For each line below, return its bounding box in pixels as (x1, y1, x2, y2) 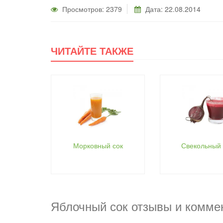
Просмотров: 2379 (60, 4, 122, 14)
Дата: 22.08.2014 (143, 4, 201, 14)
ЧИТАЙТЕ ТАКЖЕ (51, 43, 133, 58)
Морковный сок (73, 140, 123, 151)
